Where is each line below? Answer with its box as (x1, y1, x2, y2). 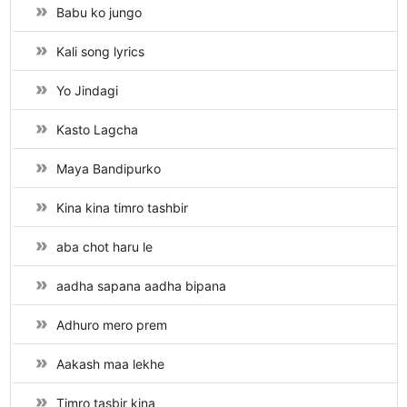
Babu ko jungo (55, 5, 142, 21)
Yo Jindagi (55, 83, 118, 99)
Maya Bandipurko (55, 161, 161, 177)
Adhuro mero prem (55, 317, 167, 333)
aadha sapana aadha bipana (55, 278, 226, 294)
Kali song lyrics (55, 44, 144, 60)
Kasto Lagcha (55, 122, 138, 138)
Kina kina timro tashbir (55, 200, 188, 216)
